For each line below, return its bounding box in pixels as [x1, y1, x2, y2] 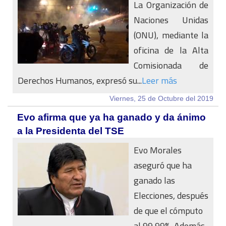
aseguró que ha [134, 157, 192, 174]
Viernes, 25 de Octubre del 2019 [109, 94, 213, 102]
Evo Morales [134, 142, 182, 158]
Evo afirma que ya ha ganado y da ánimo [17, 112, 206, 123]
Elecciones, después [134, 187, 208, 204]
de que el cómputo [134, 202, 203, 219]
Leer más [142, 72, 177, 89]
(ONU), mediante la [134, 27, 208, 43]
